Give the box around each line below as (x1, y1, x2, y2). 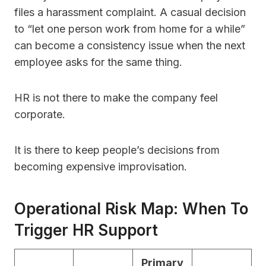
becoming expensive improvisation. (14, 160, 187, 173)
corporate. (14, 108, 65, 121)
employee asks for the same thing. (14, 56, 182, 69)
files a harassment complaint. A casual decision (14, 6, 246, 19)
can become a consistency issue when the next (14, 39, 245, 52)
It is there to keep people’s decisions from (14, 144, 220, 157)
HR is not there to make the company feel (14, 91, 218, 104)
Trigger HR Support (14, 221, 158, 240)
